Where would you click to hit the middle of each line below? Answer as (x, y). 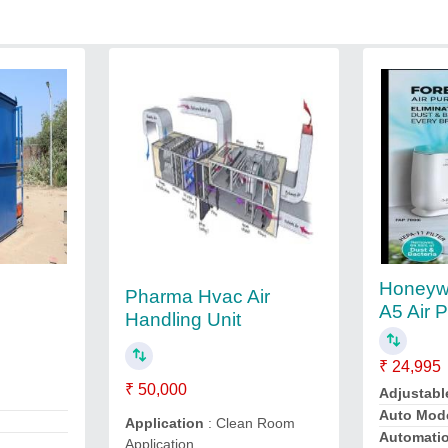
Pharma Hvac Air (197, 296)
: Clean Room (251, 423)
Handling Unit (182, 319)
